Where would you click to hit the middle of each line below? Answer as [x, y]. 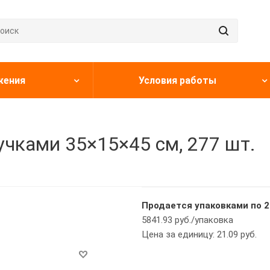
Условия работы [177, 80]
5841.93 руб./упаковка [187, 220]
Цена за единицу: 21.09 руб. [199, 234]
